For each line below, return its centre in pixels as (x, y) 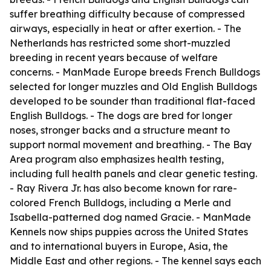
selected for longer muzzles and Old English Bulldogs (133, 87)
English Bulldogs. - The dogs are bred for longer (121, 116)
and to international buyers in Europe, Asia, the (119, 246)
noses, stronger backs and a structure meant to (120, 130)
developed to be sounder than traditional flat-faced (132, 101)
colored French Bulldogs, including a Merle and (120, 203)
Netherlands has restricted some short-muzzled (120, 43)
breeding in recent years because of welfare (114, 57)
